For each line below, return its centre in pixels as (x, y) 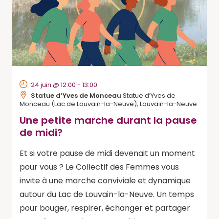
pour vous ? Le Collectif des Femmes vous (99, 167)
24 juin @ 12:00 (53, 85)
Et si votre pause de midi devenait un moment (107, 153)
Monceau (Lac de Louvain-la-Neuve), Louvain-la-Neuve (108, 104)
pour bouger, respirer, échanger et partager (105, 208)
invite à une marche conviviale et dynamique (105, 181)
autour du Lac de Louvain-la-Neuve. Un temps (107, 194)
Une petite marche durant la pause (108, 120)
